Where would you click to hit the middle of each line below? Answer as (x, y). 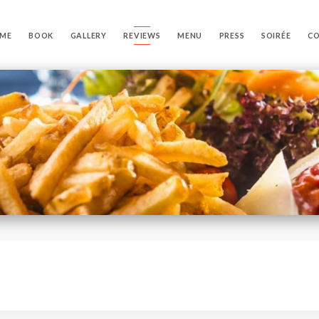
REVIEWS (142, 35)
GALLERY (88, 35)
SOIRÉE (276, 35)
